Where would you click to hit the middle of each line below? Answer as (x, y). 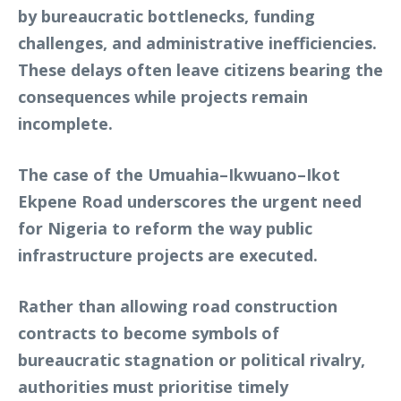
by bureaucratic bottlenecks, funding (166, 16)
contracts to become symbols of (149, 333)
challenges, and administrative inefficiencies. (197, 43)
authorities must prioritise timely (153, 386)
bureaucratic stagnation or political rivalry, (192, 359)
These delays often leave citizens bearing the (200, 69)
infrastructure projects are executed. (168, 255)
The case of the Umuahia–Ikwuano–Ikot (179, 174)
